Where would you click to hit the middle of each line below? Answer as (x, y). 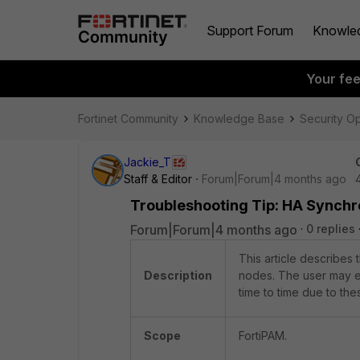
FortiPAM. (263, 335)
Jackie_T (147, 162)
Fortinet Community (128, 119)
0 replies (331, 229)
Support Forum (250, 30)
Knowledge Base (239, 119)
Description (178, 275)
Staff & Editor (158, 179)
